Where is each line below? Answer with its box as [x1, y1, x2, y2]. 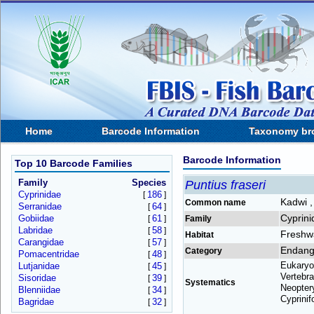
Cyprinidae [18, 189, 61, 200]
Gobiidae [18, 213, 54, 224]
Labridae [18, 225, 53, 235]
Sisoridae [18, 273, 56, 283]
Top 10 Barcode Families [14, 158, 132, 169]
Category [185, 246, 222, 256]
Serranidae [18, 201, 62, 212]
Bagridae [18, 296, 54, 307]
